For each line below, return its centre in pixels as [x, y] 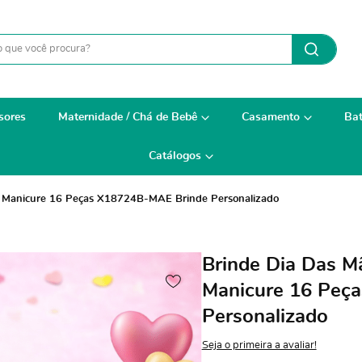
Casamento [270, 117]
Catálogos [175, 156]
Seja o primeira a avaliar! [259, 345]
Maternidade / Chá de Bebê [127, 117]
